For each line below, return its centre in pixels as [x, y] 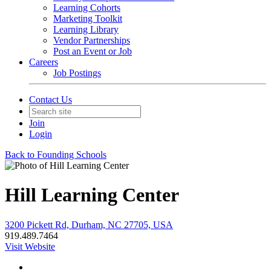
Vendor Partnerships [92, 40]
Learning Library [86, 29]
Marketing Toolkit [88, 18]
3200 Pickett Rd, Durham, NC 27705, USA [89, 224]
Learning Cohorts [87, 8]
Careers [44, 62]
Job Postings [77, 73]
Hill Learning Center [92, 195]
